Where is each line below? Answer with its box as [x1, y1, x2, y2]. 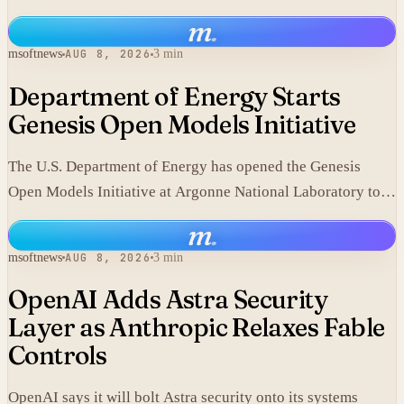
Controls [8, 339, 107, 371]
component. [8, 5, 83, 23]
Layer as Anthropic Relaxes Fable [8, 311, 385, 343]
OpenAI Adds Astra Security [8, 283, 327, 315]
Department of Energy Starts [8, 80, 341, 112]
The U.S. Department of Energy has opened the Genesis [8, 157, 361, 175]
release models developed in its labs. [8, 207, 242, 225]
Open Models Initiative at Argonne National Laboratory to [8, 182, 381, 200]
